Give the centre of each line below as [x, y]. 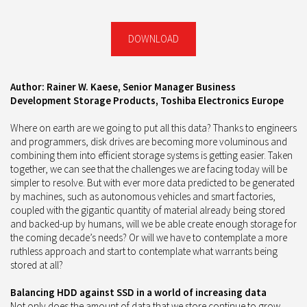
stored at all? [37, 265]
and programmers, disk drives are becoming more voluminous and [149, 141]
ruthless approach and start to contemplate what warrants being [144, 251]
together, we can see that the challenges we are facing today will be [149, 169]
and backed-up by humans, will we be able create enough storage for [153, 223]
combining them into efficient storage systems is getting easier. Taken [151, 155]
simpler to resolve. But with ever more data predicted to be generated [152, 182]
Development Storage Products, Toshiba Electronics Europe [147, 100]
